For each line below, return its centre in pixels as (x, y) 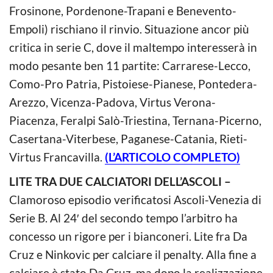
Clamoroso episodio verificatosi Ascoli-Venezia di (135, 199)
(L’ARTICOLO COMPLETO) (172, 157)
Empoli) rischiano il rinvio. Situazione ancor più (129, 29)
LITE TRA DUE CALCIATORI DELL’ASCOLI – (121, 181)
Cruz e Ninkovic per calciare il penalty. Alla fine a (133, 254)
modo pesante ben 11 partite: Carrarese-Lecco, (130, 65)
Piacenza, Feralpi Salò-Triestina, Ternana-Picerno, (135, 120)
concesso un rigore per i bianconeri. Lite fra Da (128, 236)
